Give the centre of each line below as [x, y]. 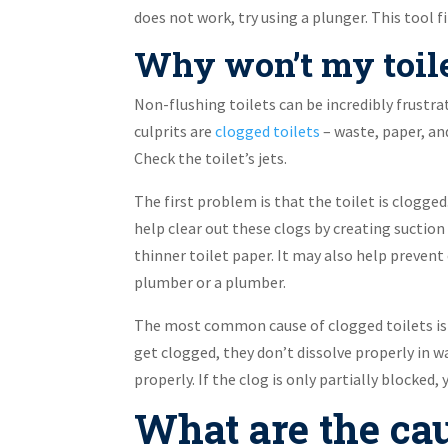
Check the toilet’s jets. [211, 158]
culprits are [175, 131]
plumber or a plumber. [210, 282]
